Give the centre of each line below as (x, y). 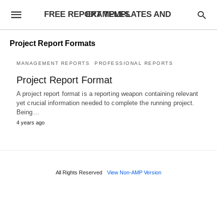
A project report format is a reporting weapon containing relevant (108, 94)
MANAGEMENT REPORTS (53, 63)
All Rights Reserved (79, 172)
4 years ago (31, 123)
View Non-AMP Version (134, 172)
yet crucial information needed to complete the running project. (106, 103)
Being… (28, 112)
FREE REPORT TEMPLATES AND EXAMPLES (108, 14)
